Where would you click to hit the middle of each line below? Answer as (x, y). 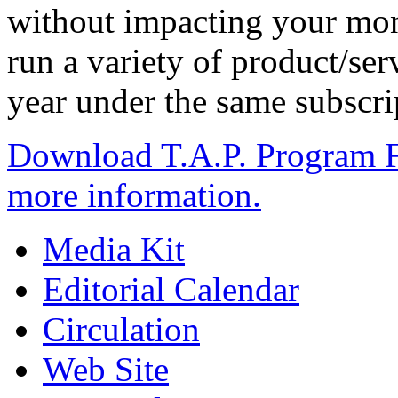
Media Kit (114, 250)
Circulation (121, 330)
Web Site (106, 370)
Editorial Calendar (171, 290)
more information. (134, 195)
